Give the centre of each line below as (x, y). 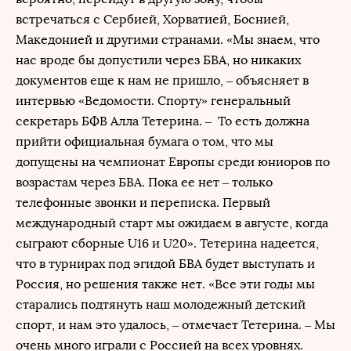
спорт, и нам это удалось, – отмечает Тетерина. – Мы (175, 325)
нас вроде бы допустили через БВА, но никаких (158, 60)
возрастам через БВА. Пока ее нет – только (144, 182)
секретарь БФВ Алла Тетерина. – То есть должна (163, 121)
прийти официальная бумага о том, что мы (145, 141)
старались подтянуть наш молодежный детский (161, 304)
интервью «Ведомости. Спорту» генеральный (153, 101)
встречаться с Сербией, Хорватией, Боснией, (152, 19)
